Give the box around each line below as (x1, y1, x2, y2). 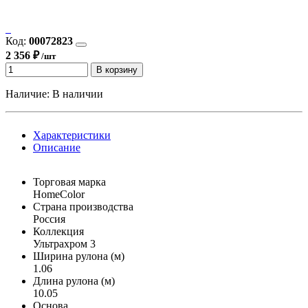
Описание (33, 141, 80, 153)
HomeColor (33, 188, 85, 200)
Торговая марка (33, 175, 106, 188)
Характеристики (33, 129, 111, 141)
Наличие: (5, 87, 52, 100)
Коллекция (33, 225, 84, 237)
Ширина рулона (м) (33, 250, 124, 262)
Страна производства (33, 200, 133, 212)
